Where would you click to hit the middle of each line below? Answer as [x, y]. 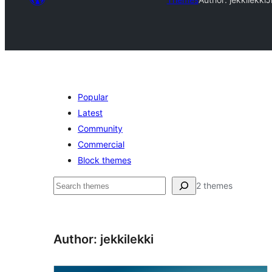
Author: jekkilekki [104, 239]
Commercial [101, 144]
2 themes [214, 185]
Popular [93, 97]
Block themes [104, 160]
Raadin [68, 185]
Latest [90, 113]
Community [100, 128]
